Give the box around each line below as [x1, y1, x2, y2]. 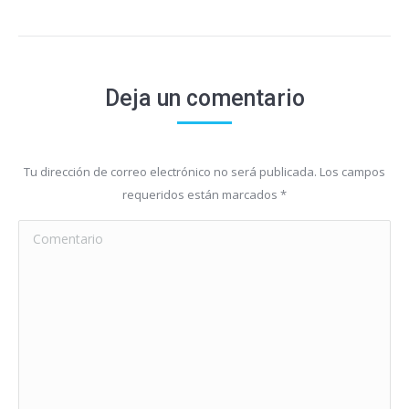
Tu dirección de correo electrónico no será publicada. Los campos [24, 163, 385, 180]
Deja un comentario [104, 85, 305, 111]
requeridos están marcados [122, 186, 280, 203]
